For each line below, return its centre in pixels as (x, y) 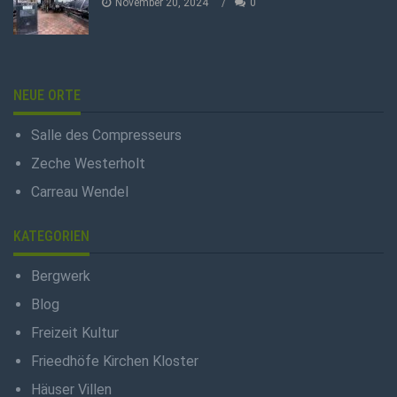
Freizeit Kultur (75, 332)
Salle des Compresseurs (106, 135)
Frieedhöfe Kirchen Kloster (115, 361)
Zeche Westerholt (88, 163)
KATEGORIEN (51, 236)
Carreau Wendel (80, 191)
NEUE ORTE (47, 95)
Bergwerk (61, 276)
